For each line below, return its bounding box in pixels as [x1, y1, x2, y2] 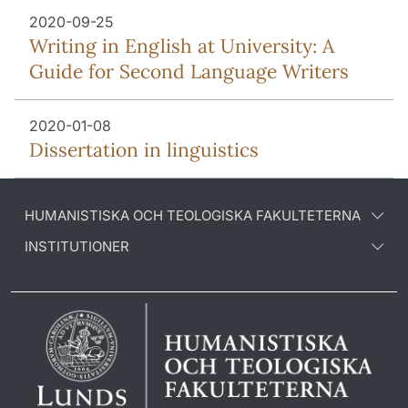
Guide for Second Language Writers [29, 58, 349, 84]
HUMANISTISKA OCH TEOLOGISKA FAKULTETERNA [25, 206, 361, 224]
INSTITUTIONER [25, 237, 129, 255]
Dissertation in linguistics [29, 137, 259, 162]
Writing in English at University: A [29, 33, 334, 58]
